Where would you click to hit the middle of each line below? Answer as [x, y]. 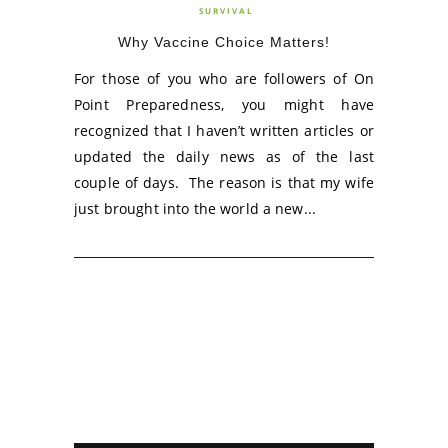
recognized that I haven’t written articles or [224, 130]
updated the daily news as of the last [224, 156]
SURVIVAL [226, 10]
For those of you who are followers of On [224, 78]
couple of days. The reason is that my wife [224, 182]
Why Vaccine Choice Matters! [224, 42]
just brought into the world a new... [195, 208]
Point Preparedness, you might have [224, 104]
